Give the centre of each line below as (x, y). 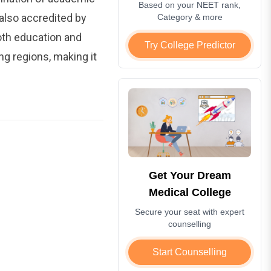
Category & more (190, 17)
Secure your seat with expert (190, 211)
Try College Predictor (190, 45)
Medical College (190, 192)
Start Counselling (190, 252)
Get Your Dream (190, 175)
